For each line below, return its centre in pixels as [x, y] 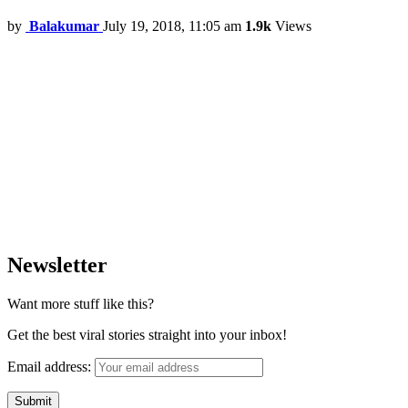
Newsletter [57, 265]
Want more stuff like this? [81, 304]
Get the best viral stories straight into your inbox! [147, 335]
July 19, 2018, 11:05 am [172, 26]
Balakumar [64, 26]
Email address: [51, 367]
